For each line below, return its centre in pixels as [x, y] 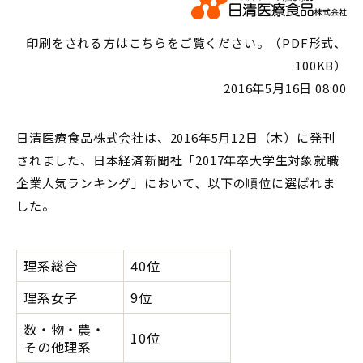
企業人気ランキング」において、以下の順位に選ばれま [176, 183]
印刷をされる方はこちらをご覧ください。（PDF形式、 [186, 43]
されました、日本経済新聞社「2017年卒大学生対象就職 [178, 160]
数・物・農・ [64, 329]
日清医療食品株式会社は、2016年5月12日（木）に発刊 [176, 137]
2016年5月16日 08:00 [285, 88]
